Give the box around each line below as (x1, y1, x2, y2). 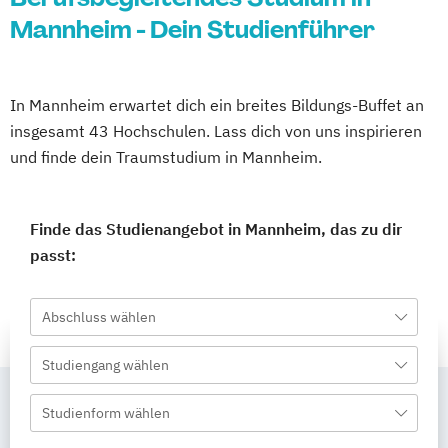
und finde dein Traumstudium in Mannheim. (10, 147, 322, 167)
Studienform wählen (42, 404, 170, 422)
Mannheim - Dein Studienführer (10, 14, 375, 45)
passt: (30, 245, 76, 265)
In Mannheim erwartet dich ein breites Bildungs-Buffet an (10, 95, 424, 115)
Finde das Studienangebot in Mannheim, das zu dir (30, 219, 402, 239)
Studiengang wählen (42, 356, 169, 374)
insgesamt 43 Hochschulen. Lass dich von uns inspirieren (10, 121, 422, 141)
